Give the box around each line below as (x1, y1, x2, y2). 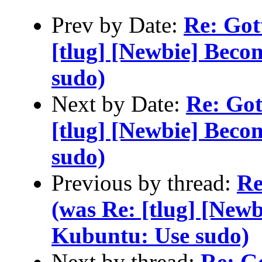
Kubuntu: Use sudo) (51, 222, 249, 248)
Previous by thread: (51, 170, 237, 195)
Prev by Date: (51, 12, 184, 37)
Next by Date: (51, 91, 186, 116)
